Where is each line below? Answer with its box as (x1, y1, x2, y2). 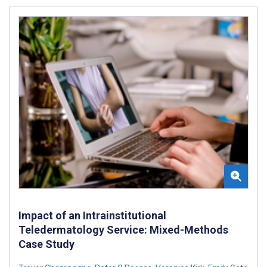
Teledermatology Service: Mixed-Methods (18, 223, 228, 236)
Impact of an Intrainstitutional (18, 209, 166, 222)
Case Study (18, 237, 74, 250)
